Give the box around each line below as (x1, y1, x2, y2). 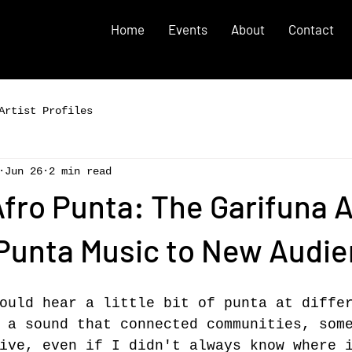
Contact (288, 21, 334, 37)
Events (168, 21, 207, 37)
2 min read (49, 164, 112, 178)
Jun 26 (5, 164, 42, 178)
